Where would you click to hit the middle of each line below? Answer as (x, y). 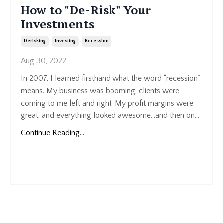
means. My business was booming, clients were (100, 91)
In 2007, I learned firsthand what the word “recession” (111, 78)
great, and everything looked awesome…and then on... (110, 116)
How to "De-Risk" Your (86, 10)
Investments (57, 24)
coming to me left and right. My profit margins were (107, 103)
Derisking (35, 41)
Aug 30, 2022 (44, 61)
